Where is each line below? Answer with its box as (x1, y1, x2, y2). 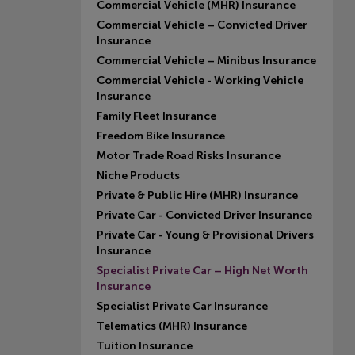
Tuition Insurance (97, 339, 193, 353)
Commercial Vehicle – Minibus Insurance (97, 54, 316, 67)
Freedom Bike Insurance (97, 129, 225, 143)
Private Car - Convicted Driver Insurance (97, 208, 312, 222)
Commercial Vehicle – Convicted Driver (97, 18, 307, 32)
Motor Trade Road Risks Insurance (97, 149, 281, 162)
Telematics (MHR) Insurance (97, 319, 247, 333)
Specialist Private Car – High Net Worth (97, 264, 308, 277)
